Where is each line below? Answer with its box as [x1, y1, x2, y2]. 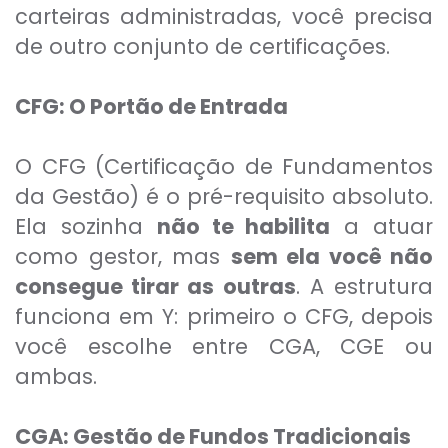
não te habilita [156, 212, 331, 242]
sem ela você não [230, 242, 433, 272]
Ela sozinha [15, 212, 157, 242]
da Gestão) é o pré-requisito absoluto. [15, 182, 433, 212]
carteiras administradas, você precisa [15, 2, 433, 32]
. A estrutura [295, 272, 434, 302]
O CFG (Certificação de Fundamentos [15, 152, 433, 182]
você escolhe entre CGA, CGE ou [15, 332, 433, 362]
